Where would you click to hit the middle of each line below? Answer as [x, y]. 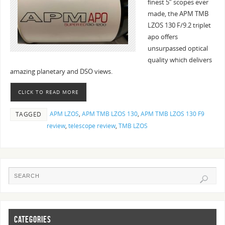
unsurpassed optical [178, 49]
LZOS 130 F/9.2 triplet [179, 26]
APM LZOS [64, 114]
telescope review [92, 126]
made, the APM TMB [178, 14]
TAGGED [28, 115]
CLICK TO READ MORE [48, 92]
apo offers [162, 37]
